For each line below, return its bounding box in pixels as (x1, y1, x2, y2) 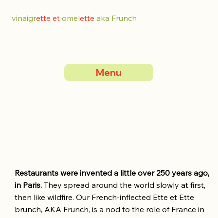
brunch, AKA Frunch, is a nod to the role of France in (15, 204, 205, 215)
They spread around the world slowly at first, (44, 180, 206, 190)
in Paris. (15, 180, 44, 190)
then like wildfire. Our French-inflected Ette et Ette (15, 192, 195, 202)
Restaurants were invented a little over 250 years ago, (15, 168, 210, 178)
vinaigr (12, 13, 36, 23)
